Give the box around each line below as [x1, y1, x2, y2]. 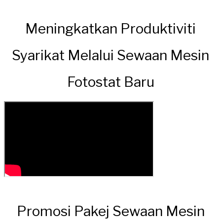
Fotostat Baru [67, 74, 154, 91]
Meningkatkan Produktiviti [25, 20, 196, 37]
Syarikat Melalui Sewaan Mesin [12, 47, 209, 64]
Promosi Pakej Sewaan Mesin [16, 202, 205, 220]
